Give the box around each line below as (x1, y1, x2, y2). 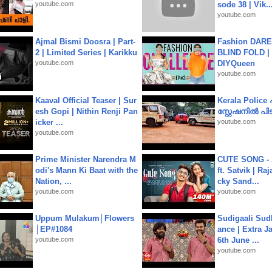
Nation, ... (35, 177, 72, 186)
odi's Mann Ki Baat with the (35, 166, 138, 175)
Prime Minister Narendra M (35, 155, 136, 164)
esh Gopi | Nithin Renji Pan (35, 107, 138, 116)
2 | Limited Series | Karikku (35, 48, 137, 57)
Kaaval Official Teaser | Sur (35, 96, 137, 105)
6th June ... (217, 236, 259, 245)
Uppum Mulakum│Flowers (35, 214, 134, 223)
